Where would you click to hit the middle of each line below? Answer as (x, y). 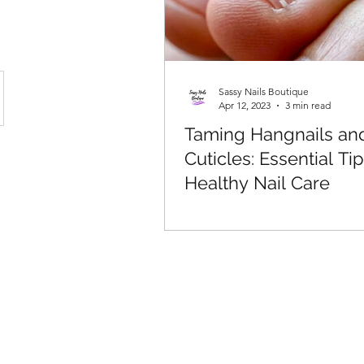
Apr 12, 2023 (245, 106)
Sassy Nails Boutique (264, 92)
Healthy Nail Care (257, 183)
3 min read (308, 106)
